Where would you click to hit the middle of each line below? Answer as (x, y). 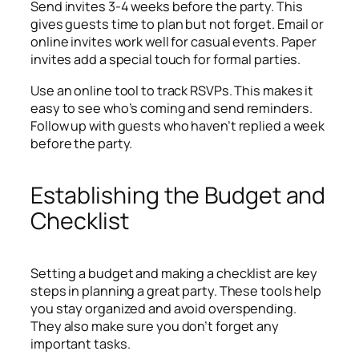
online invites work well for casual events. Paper (174, 42)
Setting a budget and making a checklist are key (174, 273)
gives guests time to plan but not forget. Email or (177, 24)
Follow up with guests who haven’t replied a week (178, 125)
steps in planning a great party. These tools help (176, 290)
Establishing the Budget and (178, 195)
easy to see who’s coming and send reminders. (171, 108)
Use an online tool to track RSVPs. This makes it (172, 90)
